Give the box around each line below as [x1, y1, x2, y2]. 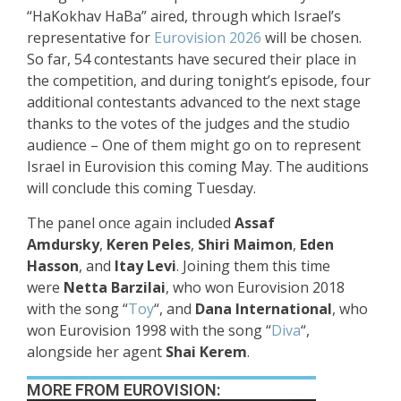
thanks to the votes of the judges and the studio [27, 114, 350, 134]
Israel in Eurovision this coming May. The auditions [27, 157, 369, 177]
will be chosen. [261, 28, 362, 48]
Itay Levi [115, 256, 176, 277]
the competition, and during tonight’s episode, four [27, 71, 371, 91]
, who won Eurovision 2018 [166, 277, 345, 298]
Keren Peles [107, 235, 191, 255]
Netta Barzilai [64, 277, 166, 298]
